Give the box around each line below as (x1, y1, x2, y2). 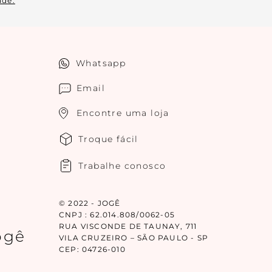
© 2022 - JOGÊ (59, 199, 121, 208)
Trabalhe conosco (78, 160, 166, 171)
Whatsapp (76, 58, 126, 69)
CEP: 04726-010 (59, 245, 126, 254)
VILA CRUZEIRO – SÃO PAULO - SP (59, 233, 209, 242)
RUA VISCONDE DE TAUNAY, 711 (59, 222, 197, 231)
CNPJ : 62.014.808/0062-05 (59, 210, 175, 219)
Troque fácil (78, 133, 138, 144)
